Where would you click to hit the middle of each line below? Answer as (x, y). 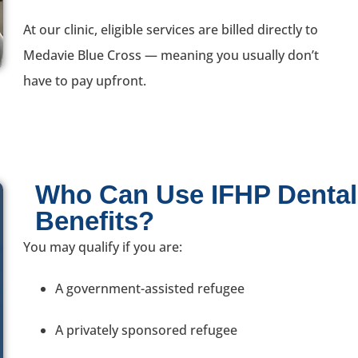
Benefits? (95, 221)
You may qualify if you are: (103, 247)
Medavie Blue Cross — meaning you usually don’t (171, 55)
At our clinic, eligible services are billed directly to (171, 29)
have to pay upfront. (85, 80)
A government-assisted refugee (150, 288)
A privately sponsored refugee (146, 330)
